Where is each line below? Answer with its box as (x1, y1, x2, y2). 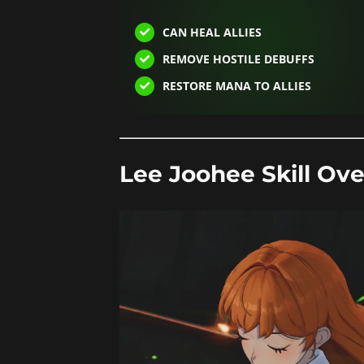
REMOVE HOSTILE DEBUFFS (162, 51, 314, 67)
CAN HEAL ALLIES (162, 24, 262, 41)
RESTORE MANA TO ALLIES (162, 77, 311, 93)
